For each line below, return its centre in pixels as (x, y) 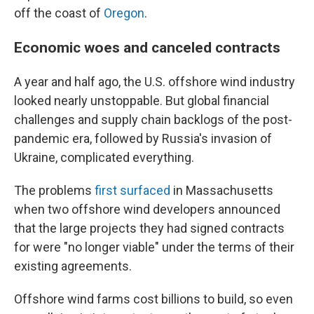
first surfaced (132, 190)
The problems (54, 190)
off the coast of (59, 13)
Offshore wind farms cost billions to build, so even (153, 299)
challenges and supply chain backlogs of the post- (153, 120)
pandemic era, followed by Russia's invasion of (143, 138)
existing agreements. (73, 266)
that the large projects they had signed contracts (149, 228)
